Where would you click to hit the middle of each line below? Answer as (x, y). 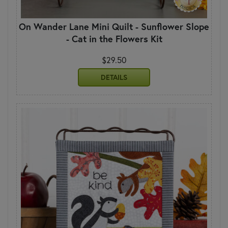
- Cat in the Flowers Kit (114, 38)
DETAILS (114, 77)
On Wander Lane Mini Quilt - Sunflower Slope (114, 26)
